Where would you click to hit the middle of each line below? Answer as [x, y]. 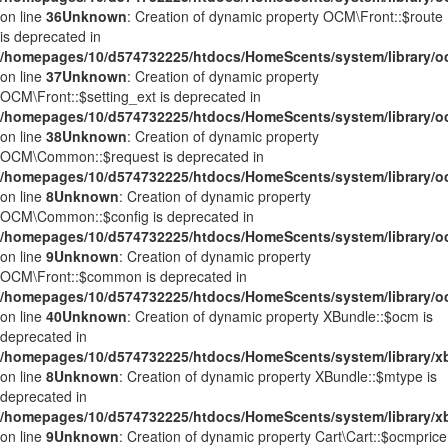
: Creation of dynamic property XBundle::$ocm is [280, 316]
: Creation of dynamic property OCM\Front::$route [285, 16]
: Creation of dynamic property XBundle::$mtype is [278, 376]
